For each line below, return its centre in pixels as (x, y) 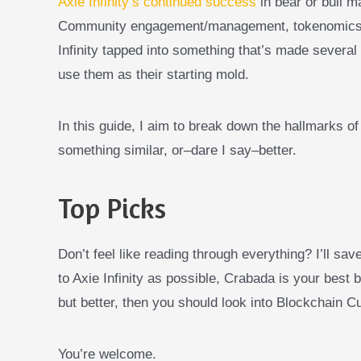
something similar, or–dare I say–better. (179, 150)
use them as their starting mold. (154, 74)
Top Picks (112, 207)
